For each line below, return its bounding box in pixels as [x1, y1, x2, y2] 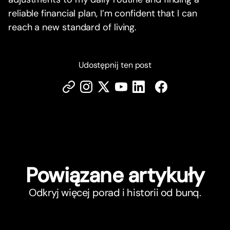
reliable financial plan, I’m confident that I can [8, 7, 197, 20]
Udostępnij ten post [78, 60, 152, 71]
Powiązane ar [26, 162, 146, 189]
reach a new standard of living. [8, 21, 137, 34]
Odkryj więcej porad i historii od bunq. [29, 186, 201, 200]
